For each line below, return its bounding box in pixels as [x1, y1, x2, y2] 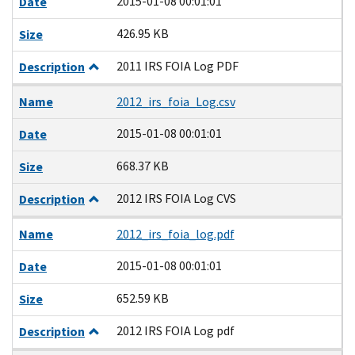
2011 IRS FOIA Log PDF [116, 57, 239, 74]
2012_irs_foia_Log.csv [116, 93, 235, 110]
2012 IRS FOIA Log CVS [116, 189, 236, 207]
